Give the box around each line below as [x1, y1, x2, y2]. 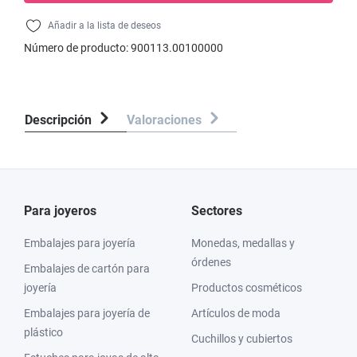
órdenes [191, 256, 231, 269]
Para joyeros [24, 203, 96, 218]
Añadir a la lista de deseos [48, 20, 161, 31]
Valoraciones [127, 112, 205, 127]
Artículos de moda [191, 307, 280, 320]
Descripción [25, 112, 92, 127]
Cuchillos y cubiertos [191, 332, 292, 345]
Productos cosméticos [191, 281, 302, 294]
